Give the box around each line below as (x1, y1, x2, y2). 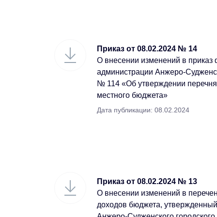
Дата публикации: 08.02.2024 (97, 106, 189, 114)
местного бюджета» (97, 91, 168, 99)
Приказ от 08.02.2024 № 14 (97, 45, 197, 53)
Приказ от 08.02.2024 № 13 (97, 177, 197, 186)
